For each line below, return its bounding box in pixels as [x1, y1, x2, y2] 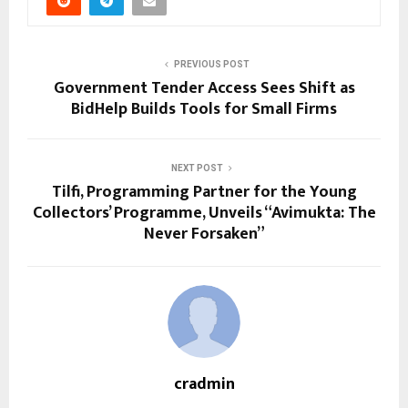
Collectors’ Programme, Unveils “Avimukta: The [32, 199, 376, 227]
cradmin [173, 370, 235, 398]
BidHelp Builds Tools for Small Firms [71, 95, 337, 123]
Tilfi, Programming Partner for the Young [51, 178, 357, 206]
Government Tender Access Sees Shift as [53, 74, 355, 102]
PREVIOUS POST [173, 58, 250, 69]
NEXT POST [170, 162, 223, 173]
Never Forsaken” [143, 219, 265, 248]
